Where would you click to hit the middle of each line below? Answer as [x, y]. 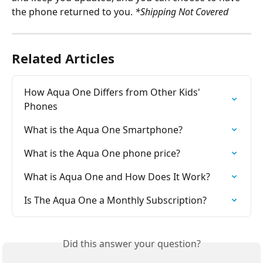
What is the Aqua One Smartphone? [103, 129]
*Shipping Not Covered [182, 11]
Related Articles [63, 58]
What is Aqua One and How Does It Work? [117, 176]
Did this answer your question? [131, 243]
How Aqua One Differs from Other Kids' [113, 92]
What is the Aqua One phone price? [102, 153]
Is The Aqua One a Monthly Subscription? [115, 200]
